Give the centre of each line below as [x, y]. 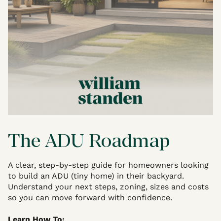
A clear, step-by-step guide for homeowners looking [108, 165]
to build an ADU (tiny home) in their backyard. [96, 176]
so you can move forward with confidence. [90, 197]
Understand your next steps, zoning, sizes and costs [108, 186]
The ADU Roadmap [89, 140]
